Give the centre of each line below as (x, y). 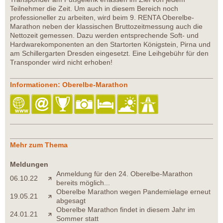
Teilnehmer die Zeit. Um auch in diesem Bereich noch (94, 8)
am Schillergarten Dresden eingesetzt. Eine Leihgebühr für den (109, 53)
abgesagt (71, 200)
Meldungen (29, 164)
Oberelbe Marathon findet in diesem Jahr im (126, 209)
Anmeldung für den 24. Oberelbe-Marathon (124, 173)
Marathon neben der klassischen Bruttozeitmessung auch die (106, 26)
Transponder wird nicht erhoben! (61, 62)
